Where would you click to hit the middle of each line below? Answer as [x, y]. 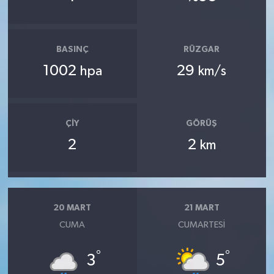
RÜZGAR [202, 50]
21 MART [202, 208]
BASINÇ [72, 50]
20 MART [72, 208]
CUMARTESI [202, 224]
